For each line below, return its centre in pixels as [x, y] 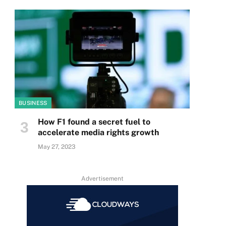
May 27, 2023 [57, 147]
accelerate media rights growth [98, 132]
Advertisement [102, 178]
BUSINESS [33, 103]
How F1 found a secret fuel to [94, 122]
